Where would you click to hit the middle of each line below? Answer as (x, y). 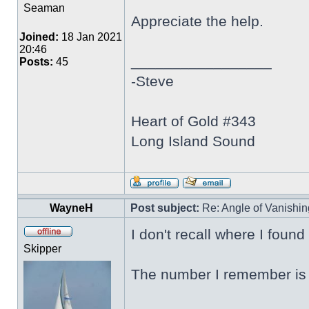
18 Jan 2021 (90, 37)
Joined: (39, 37)
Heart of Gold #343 (193, 121)
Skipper (42, 249)
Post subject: (165, 208)
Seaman (44, 8)
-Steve (152, 81)
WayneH (71, 208)
